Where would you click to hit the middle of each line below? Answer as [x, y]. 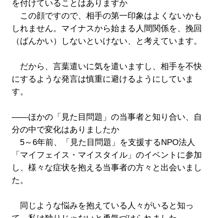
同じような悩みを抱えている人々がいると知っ [102, 205]
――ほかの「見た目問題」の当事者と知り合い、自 [107, 117]
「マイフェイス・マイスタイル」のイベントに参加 [107, 155]
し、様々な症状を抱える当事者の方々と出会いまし [107, 167]
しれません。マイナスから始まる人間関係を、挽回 [107, 28]
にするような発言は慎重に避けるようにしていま [102, 79]
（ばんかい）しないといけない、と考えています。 [107, 41]
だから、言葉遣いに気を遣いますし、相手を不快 [107, 66]
